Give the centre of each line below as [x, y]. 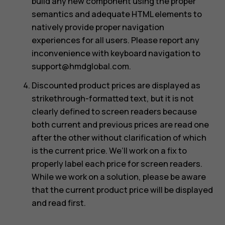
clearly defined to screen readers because [114, 112]
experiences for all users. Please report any [115, 40]
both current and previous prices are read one [120, 125]
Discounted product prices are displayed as [116, 86]
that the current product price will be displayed [122, 190]
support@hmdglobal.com [80, 67]
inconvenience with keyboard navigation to [116, 53]
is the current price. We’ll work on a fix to [109, 151]
